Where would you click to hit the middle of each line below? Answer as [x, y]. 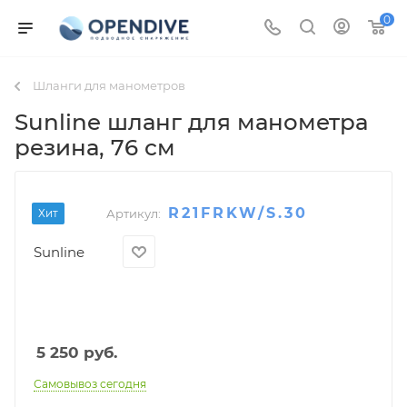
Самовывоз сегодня [90, 383]
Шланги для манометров [109, 85]
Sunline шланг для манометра [191, 121]
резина [57, 147]
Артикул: [134, 214]
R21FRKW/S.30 [238, 213]
